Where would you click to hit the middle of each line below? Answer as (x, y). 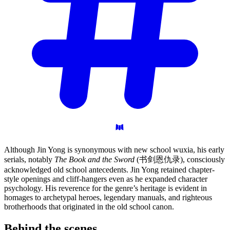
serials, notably (29, 159)
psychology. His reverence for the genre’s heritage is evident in (106, 188)
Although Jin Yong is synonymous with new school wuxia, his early (114, 149)
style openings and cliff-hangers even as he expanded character (106, 179)
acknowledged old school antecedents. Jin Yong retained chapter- (109, 169)
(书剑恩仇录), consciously (180, 159)
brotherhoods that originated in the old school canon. (89, 206)
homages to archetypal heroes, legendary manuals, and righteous (108, 197)
